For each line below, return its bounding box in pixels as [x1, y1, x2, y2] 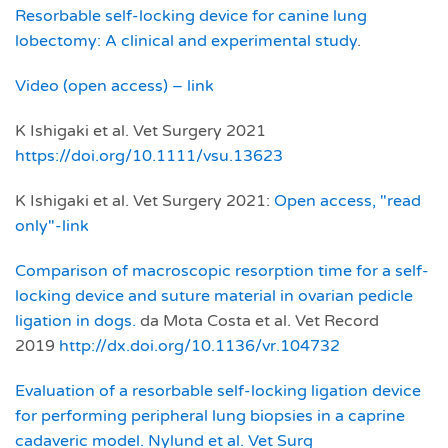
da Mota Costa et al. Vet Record [136, 310, 379, 331]
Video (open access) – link [15, 75, 214, 96]
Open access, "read [274, 190, 421, 211]
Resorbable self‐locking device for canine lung [15, 5, 367, 26]
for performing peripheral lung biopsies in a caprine [15, 405, 405, 426]
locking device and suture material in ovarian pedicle [15, 285, 413, 306]
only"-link [15, 215, 89, 236]
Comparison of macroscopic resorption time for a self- [15, 260, 429, 281]
